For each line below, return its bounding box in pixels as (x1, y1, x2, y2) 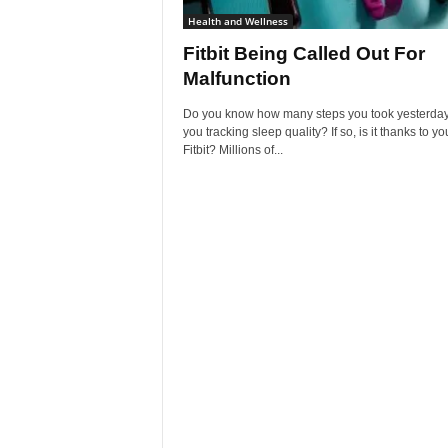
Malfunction (182, 68, 291, 89)
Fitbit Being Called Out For (182, 43, 425, 64)
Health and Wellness (187, 14, 288, 28)
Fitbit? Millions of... (182, 143, 283, 157)
